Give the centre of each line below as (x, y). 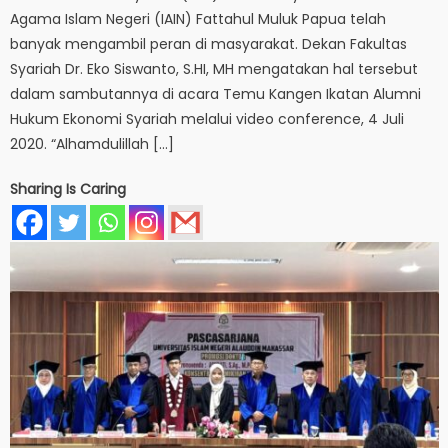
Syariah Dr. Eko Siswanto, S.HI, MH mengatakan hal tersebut (214, 68)
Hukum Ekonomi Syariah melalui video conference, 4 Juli (207, 118)
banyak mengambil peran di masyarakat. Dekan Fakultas (209, 43)
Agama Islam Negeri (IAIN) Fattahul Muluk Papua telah (198, 18)
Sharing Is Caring (68, 188)
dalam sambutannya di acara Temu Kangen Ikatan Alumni (216, 93)
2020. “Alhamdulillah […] (92, 143)
